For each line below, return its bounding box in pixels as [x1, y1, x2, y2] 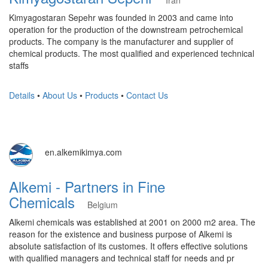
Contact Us [126, 89, 168, 101]
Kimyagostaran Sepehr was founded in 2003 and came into [9, 11, 233, 23]
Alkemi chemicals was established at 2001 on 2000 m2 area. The [9, 216, 255, 228]
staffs [9, 59, 29, 71]
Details [9, 89, 35, 101]
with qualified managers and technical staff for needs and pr [9, 252, 234, 264]
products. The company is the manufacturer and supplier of [9, 35, 233, 47]
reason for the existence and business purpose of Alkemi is [9, 228, 232, 240]
